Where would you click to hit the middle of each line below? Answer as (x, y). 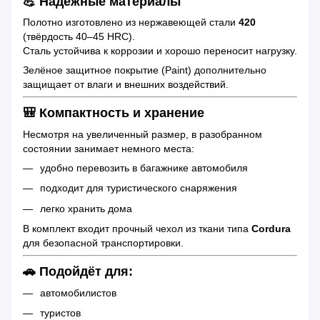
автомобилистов (78, 292)
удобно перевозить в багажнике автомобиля (144, 167)
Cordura (271, 229)
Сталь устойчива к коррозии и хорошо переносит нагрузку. (160, 51)
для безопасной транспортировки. (103, 243)
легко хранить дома (86, 208)
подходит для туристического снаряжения (139, 188)
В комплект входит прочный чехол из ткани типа (137, 229)
